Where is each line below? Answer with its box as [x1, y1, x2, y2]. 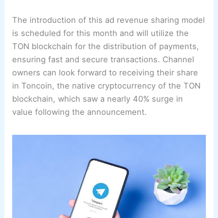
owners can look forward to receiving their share [12, 68, 199, 78]
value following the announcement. [12, 107, 147, 117]
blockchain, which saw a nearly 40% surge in [12, 94, 183, 104]
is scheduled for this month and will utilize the [12, 28, 189, 38]
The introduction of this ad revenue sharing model [12, 15, 205, 25]
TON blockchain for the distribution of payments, [12, 41, 200, 52]
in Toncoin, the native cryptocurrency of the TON [12, 81, 201, 91]
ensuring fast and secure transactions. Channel [12, 54, 195, 65]
